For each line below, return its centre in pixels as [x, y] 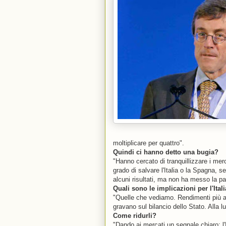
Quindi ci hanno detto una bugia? [166, 152]
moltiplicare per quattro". [149, 143]
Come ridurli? [135, 215]
